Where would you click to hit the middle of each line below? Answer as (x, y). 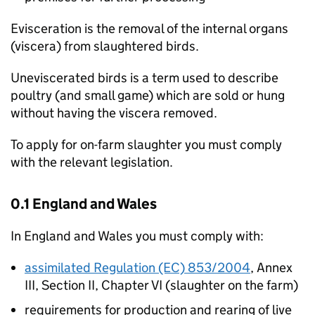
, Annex (271, 268)
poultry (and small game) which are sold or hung (148, 95)
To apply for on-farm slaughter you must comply (146, 144)
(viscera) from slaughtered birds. (105, 46)
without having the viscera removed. (114, 113)
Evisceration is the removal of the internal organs (149, 28)
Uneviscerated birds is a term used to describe (144, 78)
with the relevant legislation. (92, 162)
